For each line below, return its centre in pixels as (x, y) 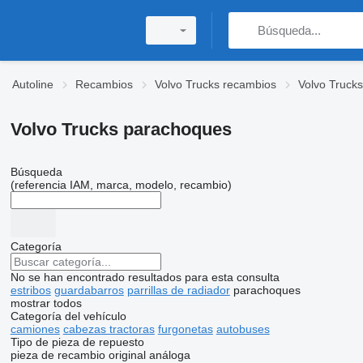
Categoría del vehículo (68, 316)
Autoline (33, 84)
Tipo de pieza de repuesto (77, 342)
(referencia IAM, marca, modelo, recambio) (121, 185)
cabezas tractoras (109, 329)
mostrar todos (46, 303)
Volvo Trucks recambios (216, 84)
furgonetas (185, 329)
